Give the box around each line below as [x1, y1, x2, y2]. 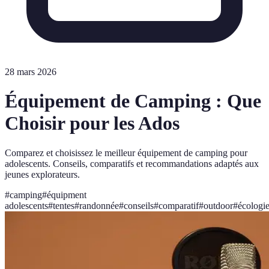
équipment [47, 189, 86, 200]
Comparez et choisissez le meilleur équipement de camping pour [5, 147, 247, 158]
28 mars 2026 [5, 67, 56, 77]
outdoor [204, 200, 233, 211]
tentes [53, 200, 74, 211]
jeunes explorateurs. [5, 169, 80, 180]
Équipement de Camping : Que [5, 90, 261, 112]
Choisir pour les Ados [5, 112, 180, 134]
